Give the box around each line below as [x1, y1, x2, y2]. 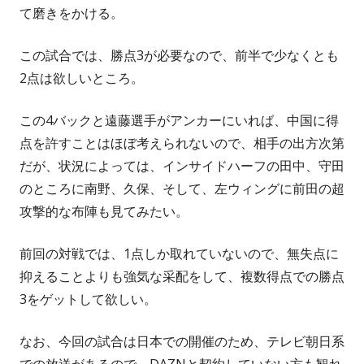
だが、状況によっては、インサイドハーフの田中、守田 [19, 156, 344, 175]
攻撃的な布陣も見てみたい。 [19, 201, 188, 220]
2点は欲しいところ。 [19, 68, 144, 87]
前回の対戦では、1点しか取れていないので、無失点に [19, 244, 339, 262]
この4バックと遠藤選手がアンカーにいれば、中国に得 [19, 110, 339, 129]
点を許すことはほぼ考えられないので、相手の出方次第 [19, 133, 344, 152]
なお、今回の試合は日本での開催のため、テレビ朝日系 [19, 331, 344, 350]
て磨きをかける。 [19, 3, 123, 22]
